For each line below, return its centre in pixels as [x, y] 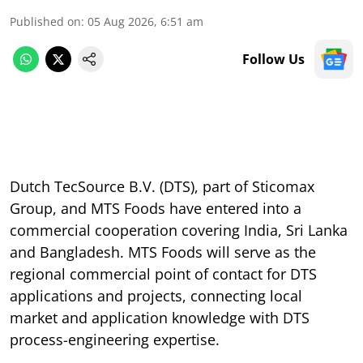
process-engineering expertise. [115, 340]
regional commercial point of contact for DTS [163, 274]
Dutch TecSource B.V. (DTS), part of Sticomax [162, 187]
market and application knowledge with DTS [160, 318]
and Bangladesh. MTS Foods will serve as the [163, 252]
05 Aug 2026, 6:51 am [145, 22]
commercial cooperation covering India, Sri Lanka [179, 231]
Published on [45, 22]
